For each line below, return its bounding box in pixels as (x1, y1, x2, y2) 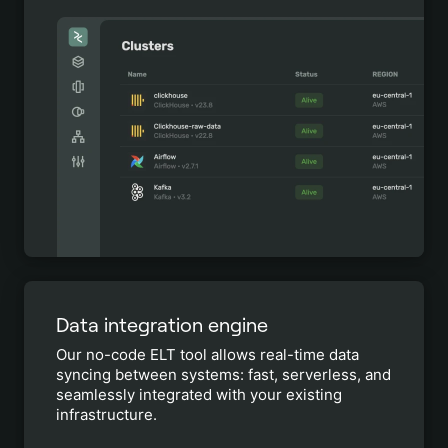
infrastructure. (56, 405, 157, 424)
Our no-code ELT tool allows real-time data (56, 345, 359, 364)
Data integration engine (56, 314, 268, 336)
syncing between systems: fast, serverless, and (56, 365, 391, 384)
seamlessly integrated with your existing (56, 385, 342, 404)
